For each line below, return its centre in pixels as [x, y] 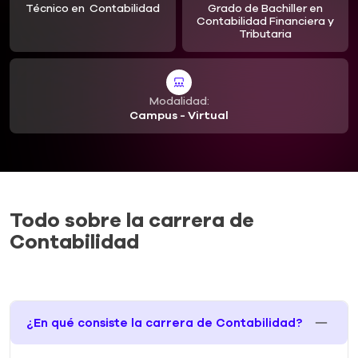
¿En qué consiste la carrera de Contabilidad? [164, 323]
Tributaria [265, 34]
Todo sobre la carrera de [132, 221]
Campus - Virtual [179, 115]
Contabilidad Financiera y [265, 21]
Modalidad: [179, 101]
